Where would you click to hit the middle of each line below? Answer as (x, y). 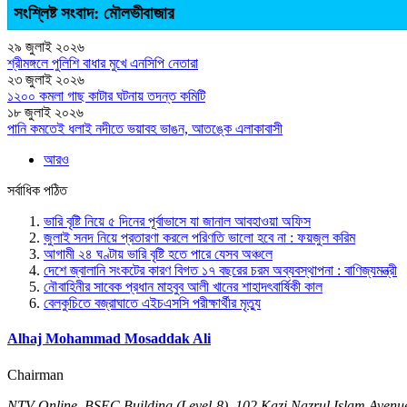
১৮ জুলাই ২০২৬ (45, 113)
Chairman (35, 374)
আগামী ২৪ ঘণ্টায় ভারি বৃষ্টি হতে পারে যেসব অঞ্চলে (158, 254)
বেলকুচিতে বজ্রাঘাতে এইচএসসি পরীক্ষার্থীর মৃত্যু (152, 303)
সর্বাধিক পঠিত (37, 191)
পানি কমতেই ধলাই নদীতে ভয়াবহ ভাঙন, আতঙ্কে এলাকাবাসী (145, 129)
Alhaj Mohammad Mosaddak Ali (109, 339)
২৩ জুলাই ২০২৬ (46, 80)
